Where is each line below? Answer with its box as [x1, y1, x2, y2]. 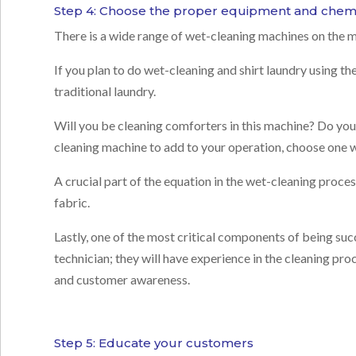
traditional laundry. [54, 83, 159, 99]
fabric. [54, 195, 91, 211]
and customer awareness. [54, 272, 191, 288]
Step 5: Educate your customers [54, 335, 254, 351]
